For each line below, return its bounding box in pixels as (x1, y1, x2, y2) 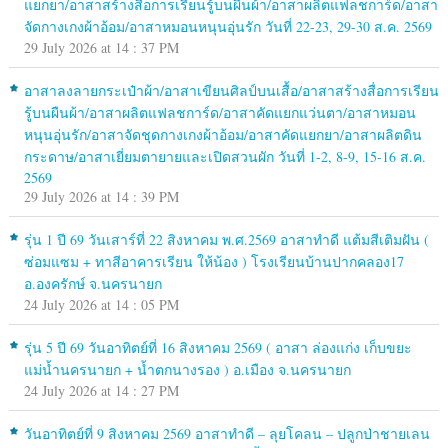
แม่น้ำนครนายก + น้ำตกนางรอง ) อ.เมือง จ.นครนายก (23, 359, 351, 379)
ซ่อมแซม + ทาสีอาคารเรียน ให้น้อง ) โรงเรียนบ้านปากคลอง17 (23, 251, 404, 271)
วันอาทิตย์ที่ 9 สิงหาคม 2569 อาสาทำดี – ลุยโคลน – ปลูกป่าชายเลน (23, 423, 430, 443)
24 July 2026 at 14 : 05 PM (23, 294, 179, 314)
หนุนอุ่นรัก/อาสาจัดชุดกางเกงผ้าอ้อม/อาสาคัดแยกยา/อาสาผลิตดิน (23, 124, 422, 144)
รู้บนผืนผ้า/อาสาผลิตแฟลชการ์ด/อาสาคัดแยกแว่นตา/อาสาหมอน (23, 102, 416, 122)
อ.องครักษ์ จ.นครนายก (23, 273, 162, 293)
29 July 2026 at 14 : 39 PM (23, 186, 179, 206)
